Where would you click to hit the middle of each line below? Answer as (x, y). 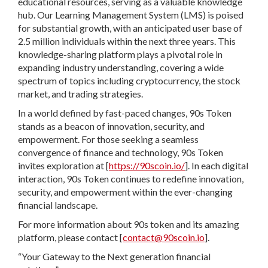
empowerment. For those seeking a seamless (108, 139)
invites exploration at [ (63, 165)
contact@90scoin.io (164, 237)
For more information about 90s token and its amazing (129, 224)
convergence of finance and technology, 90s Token (121, 152)
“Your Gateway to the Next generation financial (114, 256)
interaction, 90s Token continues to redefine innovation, (131, 179)
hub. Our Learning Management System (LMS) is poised (131, 15)
